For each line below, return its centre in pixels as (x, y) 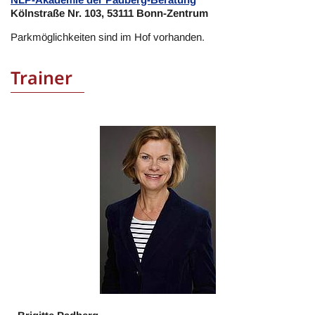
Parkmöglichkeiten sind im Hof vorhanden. (108, 37)
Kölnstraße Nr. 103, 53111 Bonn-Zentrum (111, 13)
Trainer (41, 77)
